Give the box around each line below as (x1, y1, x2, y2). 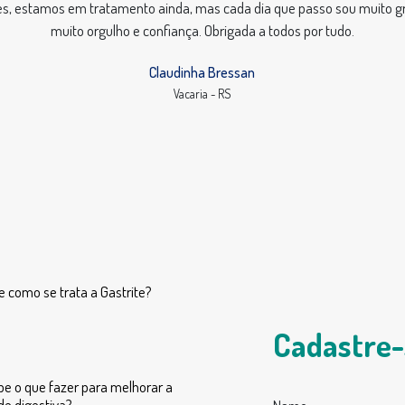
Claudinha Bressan (149, 63, 256, 81)
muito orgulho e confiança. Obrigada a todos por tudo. (51, 21, 354, 40)
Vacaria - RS (174, 86, 231, 101)
